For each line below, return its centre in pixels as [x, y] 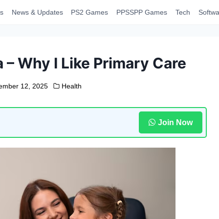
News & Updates [37, 12]
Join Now [175, 122]
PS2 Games [90, 12]
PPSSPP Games [142, 12]
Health [72, 86]
